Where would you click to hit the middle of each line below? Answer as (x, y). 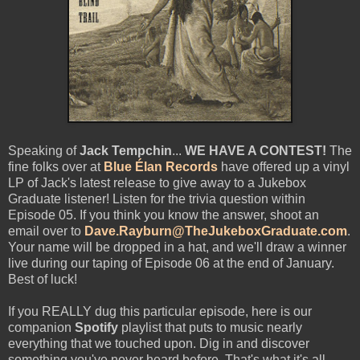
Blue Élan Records (161, 166)
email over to (46, 231)
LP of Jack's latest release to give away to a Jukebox (157, 182)
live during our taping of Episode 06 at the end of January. (171, 263)
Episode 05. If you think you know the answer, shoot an (164, 215)
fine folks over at (56, 166)
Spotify (96, 327)
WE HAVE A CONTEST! (256, 150)
